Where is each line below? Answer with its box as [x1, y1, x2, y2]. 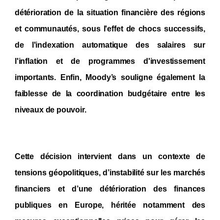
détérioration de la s [15, 8, 91, 17]
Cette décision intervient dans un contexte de [15, 152, 205, 161]
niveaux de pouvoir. [15, 106, 86, 114]
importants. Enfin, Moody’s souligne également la [15, 73, 205, 82]
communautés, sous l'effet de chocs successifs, [24, 25, 205, 33]
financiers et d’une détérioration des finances [15, 185, 205, 193]
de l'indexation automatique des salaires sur [15, 41, 205, 50]
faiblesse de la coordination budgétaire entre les [15, 89, 205, 98]
